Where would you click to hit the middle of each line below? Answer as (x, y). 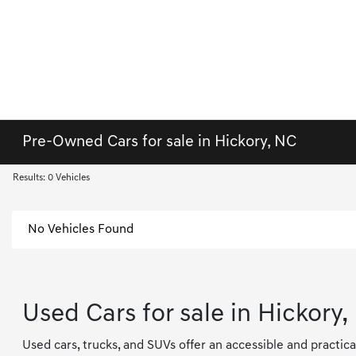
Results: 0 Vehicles (51, 178)
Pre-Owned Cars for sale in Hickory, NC (160, 142)
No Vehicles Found (81, 230)
